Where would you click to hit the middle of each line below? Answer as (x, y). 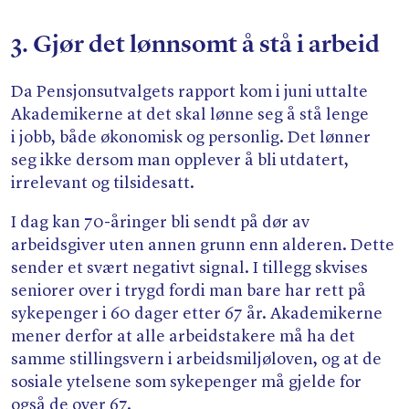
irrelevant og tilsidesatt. (103, 184)
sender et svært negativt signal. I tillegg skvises (189, 269)
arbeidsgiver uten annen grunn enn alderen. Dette (203, 246)
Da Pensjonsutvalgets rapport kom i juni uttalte (189, 93)
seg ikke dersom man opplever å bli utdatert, (180, 161)
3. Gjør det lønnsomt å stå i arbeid (195, 45)
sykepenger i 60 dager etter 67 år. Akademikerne (197, 315)
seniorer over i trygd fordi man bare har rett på (189, 292)
